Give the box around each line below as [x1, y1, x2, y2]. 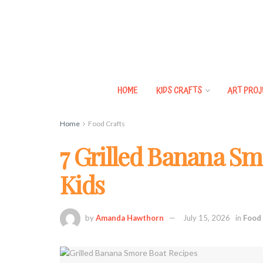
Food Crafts [88, 119, 125, 128]
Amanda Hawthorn [96, 213, 164, 222]
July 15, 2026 [183, 213, 230, 222]
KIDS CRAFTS [156, 85, 202, 97]
